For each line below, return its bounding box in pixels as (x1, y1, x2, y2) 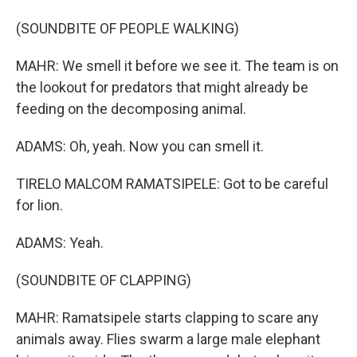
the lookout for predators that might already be (16, 78, 308, 96)
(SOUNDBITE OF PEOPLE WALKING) (16, 19, 239, 37)
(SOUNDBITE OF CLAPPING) (16, 271, 191, 288)
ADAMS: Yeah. (16, 233, 104, 251)
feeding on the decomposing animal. (16, 100, 246, 117)
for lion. (16, 196, 63, 214)
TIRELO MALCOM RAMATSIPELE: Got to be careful (16, 175, 328, 192)
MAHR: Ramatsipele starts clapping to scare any (16, 308, 319, 326)
